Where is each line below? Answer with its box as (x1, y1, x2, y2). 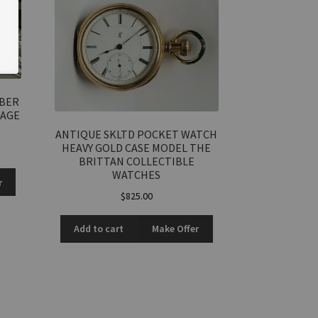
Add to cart (74, 222, 124, 236)
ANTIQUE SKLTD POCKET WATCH (55, 126, 218, 141)
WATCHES (112, 167, 161, 182)
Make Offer (152, 222, 199, 236)
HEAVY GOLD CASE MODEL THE (62, 140, 212, 155)
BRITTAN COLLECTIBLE (78, 153, 194, 168)
